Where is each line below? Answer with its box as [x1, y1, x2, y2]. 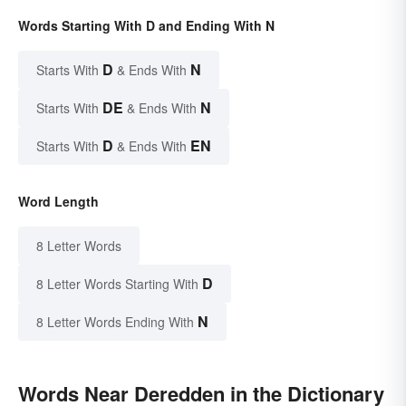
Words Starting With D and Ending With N [18, 16, 275, 35]
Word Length [18, 192, 99, 211]
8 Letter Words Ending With [36, 313, 194, 332]
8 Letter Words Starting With [36, 275, 198, 294]
